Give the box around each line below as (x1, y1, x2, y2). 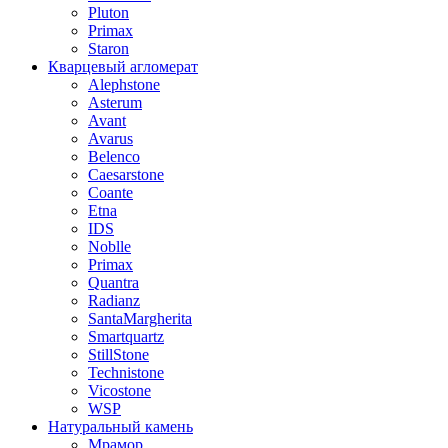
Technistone (88, 364, 164, 381)
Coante (88, 184, 133, 201)
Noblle (88, 238, 131, 255)
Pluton (88, 4, 129, 21)
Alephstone (88, 76, 160, 93)
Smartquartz (88, 328, 164, 345)
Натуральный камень (48, 418, 193, 435)
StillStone (88, 346, 149, 363)
